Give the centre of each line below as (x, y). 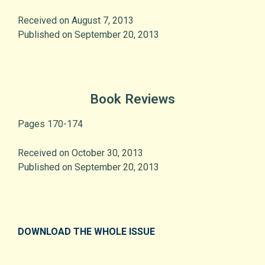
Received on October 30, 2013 (80, 153)
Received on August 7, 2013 (76, 21)
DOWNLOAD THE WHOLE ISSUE (86, 232)
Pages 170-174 (50, 124)
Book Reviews (132, 99)
